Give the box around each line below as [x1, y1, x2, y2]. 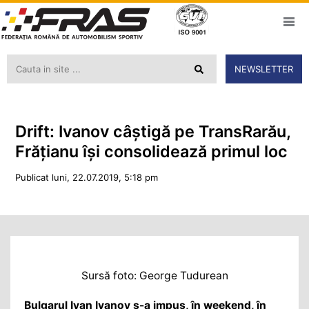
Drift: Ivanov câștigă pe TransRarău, [14, 121, 290, 141]
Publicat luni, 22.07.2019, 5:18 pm [14, 171, 158, 183]
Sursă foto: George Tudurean [81, 269, 228, 283]
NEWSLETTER [235, 63, 293, 75]
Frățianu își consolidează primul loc [14, 141, 288, 161]
